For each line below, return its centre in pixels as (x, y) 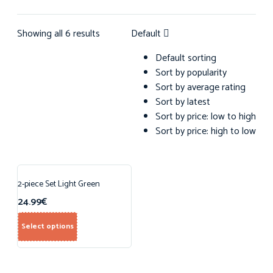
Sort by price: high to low (206, 131)
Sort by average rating (200, 87)
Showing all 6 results (58, 34)
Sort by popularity (191, 73)
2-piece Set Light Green (59, 184)
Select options (48, 226)
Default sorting (186, 58)
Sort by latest (183, 102)
